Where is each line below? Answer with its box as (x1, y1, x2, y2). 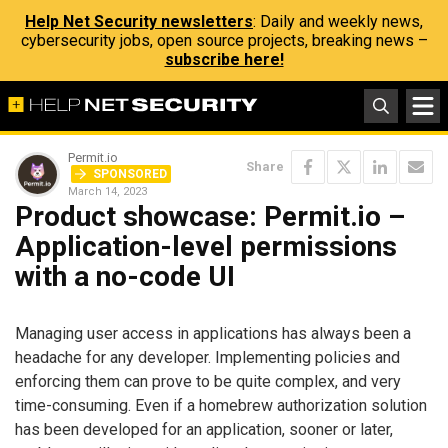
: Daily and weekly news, (253, 12, 423, 31)
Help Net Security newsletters (25, 12, 253, 31)
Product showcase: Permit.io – (15, 200, 405, 233)
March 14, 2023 (68, 185, 147, 198)
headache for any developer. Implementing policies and (15, 347, 400, 367)
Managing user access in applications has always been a (15, 323, 411, 343)
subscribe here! (164, 50, 284, 69)
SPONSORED (93, 167, 167, 181)
